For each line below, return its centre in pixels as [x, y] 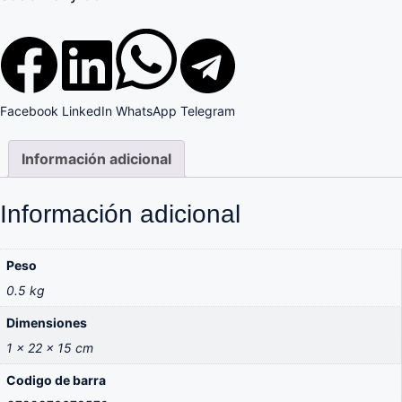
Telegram [208, 110]
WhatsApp [146, 110]
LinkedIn [87, 110]
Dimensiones [47, 323]
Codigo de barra [56, 380]
